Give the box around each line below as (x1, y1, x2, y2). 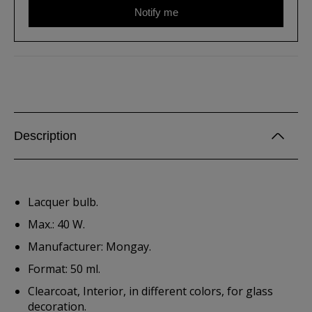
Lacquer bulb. (28, 194, 98, 210)
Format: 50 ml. (28, 261, 100, 276)
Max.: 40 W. (28, 217, 85, 232)
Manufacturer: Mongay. (28, 239, 151, 254)
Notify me (134, 6, 178, 18)
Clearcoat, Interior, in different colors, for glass (28, 283, 273, 299)
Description (14, 129, 77, 143)
